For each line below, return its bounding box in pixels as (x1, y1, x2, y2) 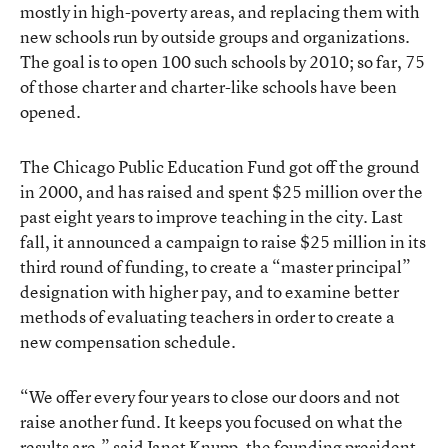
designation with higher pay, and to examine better (20, 279, 399, 303)
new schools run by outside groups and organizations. (20, 24, 410, 48)
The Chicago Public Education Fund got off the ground (20, 154, 420, 178)
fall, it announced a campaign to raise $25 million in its (20, 229, 426, 253)
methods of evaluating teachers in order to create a (20, 304, 395, 328)
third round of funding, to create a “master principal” (20, 254, 411, 278)
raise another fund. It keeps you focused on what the (20, 409, 403, 433)
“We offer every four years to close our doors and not (20, 384, 400, 408)
